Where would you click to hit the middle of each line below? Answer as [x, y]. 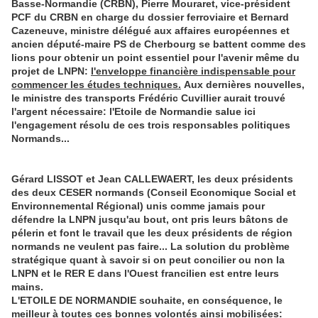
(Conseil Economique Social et [220, 193]
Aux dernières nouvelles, [243, 85]
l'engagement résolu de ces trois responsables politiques [151, 125]
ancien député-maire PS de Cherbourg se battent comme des [159, 44]
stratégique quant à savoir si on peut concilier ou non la [148, 260]
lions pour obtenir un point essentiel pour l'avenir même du [155, 58]
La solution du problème [230, 247]
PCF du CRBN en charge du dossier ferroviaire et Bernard [150, 17]
